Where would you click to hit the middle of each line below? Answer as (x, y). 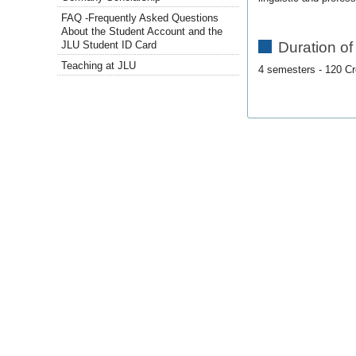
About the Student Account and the (142, 32)
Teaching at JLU (99, 66)
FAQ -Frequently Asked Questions (140, 18)
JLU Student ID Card (109, 45)
